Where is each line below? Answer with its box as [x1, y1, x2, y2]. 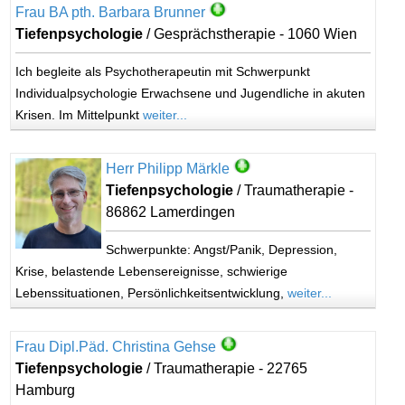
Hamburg [15, 382, 76, 398]
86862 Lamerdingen [105, 204, 235, 220]
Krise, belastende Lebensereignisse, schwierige [15, 264, 288, 278]
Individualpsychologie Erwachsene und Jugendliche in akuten [15, 86, 366, 100]
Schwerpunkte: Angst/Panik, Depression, [105, 242, 337, 257]
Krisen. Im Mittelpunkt [15, 108, 144, 122]
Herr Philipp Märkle [105, 161, 230, 176]
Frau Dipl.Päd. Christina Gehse [15, 339, 217, 354]
